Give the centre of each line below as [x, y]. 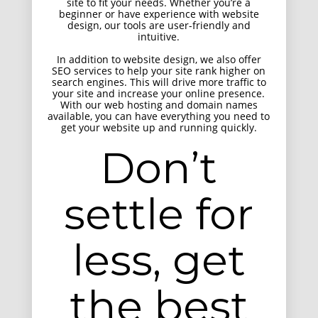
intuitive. [159, 37]
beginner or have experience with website [159, 14]
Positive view [148, 149]
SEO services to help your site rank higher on [159, 71]
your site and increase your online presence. [159, 93]
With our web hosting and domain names [159, 105]
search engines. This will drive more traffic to [159, 82]
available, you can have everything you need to [159, 116]
